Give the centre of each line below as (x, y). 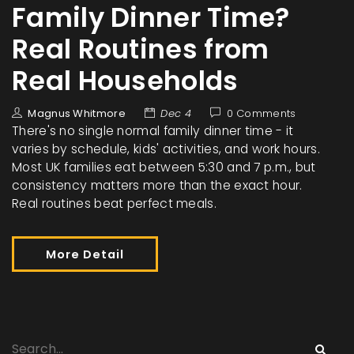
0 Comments (261, 114)
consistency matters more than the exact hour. (157, 186)
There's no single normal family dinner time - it (153, 131)
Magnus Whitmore (77, 114)
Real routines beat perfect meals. (114, 204)
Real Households (125, 81)
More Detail (85, 255)
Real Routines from (141, 50)
